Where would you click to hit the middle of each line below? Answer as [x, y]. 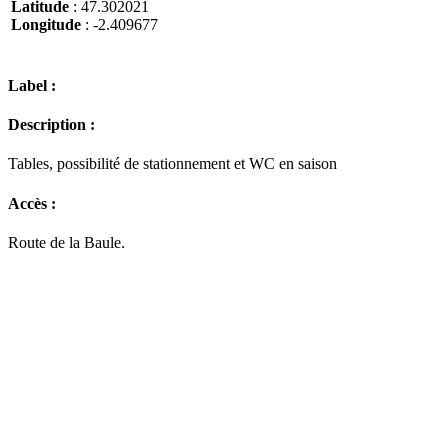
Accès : [32, 203]
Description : [51, 125]
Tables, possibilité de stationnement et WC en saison [172, 164]
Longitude [46, 25]
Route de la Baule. [66, 242]
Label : [32, 85]
